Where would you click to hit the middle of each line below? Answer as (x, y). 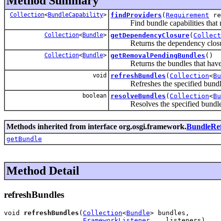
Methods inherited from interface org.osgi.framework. (96, 126)
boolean (93, 95)
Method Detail (43, 170)
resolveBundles (138, 96)
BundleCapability (75, 15)
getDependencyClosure (150, 35)
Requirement (187, 15)
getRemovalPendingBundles (158, 55)
